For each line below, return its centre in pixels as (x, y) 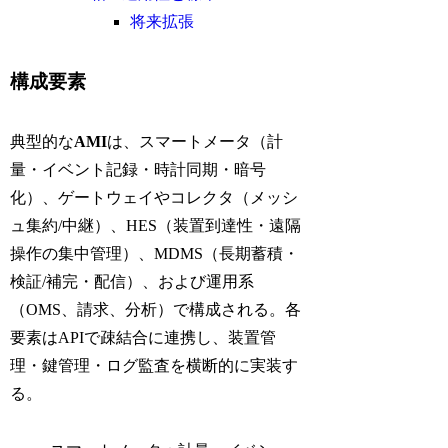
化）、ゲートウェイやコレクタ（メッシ (154, 198)
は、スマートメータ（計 (195, 142)
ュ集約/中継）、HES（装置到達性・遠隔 (156, 226)
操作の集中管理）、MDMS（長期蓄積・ (155, 254)
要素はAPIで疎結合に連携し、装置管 (143, 338)
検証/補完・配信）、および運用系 (132, 282)
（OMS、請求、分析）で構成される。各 (156, 310)
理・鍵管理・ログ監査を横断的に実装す (154, 366)
